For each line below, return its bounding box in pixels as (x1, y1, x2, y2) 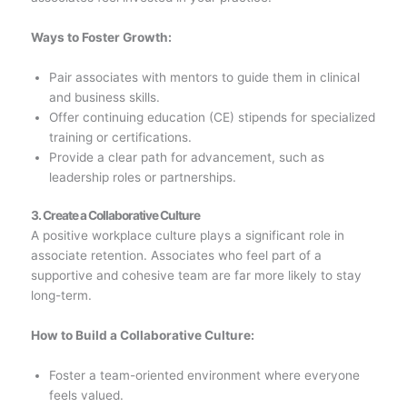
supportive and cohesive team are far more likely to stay (30, 268, 362, 283)
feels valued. (49, 387, 124, 402)
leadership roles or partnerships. (49, 169, 237, 184)
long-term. (30, 288, 92, 303)
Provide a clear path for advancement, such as (49, 149, 325, 164)
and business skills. (49, 89, 161, 104)
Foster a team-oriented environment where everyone (49, 367, 361, 382)
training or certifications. (49, 129, 193, 144)
